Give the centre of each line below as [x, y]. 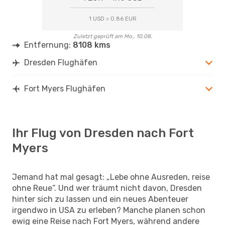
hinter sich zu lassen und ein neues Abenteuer [100, 199]
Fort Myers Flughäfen [65, 88]
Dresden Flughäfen [61, 62]
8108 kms [92, 45]
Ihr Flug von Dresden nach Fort [103, 133]
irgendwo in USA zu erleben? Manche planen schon [109, 210]
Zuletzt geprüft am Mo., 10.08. [113, 36]
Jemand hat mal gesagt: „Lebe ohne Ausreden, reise [111, 177]
